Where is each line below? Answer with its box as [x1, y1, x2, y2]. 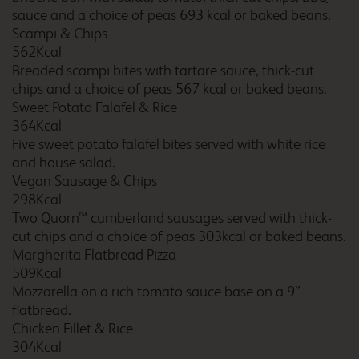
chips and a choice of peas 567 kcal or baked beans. [12, 80, 327, 98]
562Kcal [12, 43, 62, 61]
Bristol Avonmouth [141, 292, 254, 309]
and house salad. [12, 154, 115, 171]
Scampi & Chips [12, 25, 107, 42]
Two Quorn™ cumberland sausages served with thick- [12, 209, 332, 227]
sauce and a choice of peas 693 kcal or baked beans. [12, 6, 331, 24]
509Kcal [12, 264, 62, 282]
